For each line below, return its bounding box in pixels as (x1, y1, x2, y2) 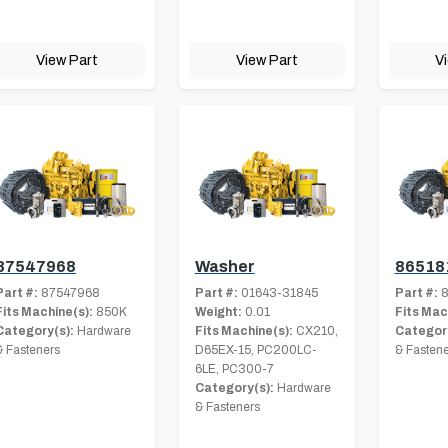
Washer (194, 257, 255, 275)
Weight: (194, 304, 242, 319)
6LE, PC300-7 (194, 361, 274, 376)
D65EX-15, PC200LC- (194, 342, 317, 357)
